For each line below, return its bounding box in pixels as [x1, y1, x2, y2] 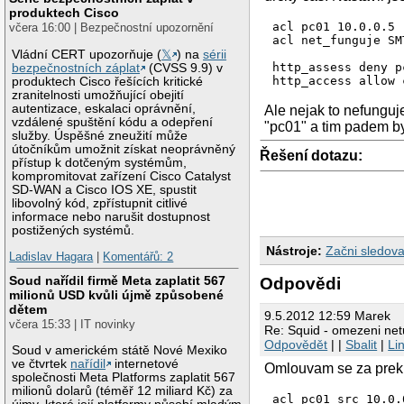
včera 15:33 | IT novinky [9, 317, 136, 331]
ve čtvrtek [12, 356, 71, 371]
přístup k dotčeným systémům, [12, 155, 188, 170]
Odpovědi [260, 273, 342, 293]
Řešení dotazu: [260, 147, 363, 163]
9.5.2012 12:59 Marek [264, 308, 391, 323]
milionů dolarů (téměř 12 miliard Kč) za [12, 383, 234, 398]
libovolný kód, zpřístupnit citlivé [12, 196, 188, 210]
